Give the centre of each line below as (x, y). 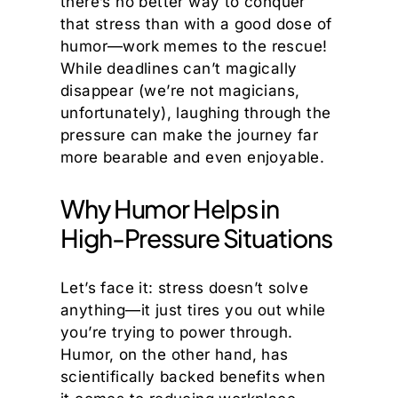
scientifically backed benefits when (193, 376)
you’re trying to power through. (177, 332)
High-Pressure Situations (196, 237)
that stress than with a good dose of (196, 24)
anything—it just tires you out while (193, 310)
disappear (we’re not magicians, (180, 90)
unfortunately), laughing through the (196, 112)
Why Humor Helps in (170, 208)
